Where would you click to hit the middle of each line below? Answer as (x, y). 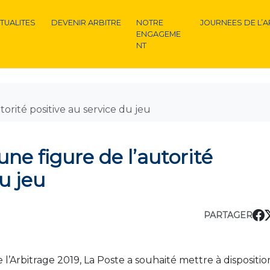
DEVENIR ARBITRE (86, 23)
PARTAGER (228, 215)
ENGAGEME (159, 34)
